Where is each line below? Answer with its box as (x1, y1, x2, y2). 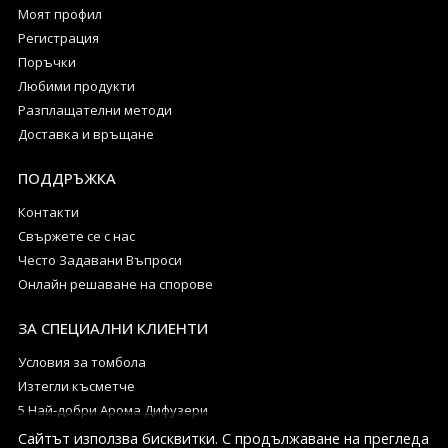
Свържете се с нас (18, 227, 135, 246)
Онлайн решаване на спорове (18, 275, 213, 294)
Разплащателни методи (18, 101, 172, 120)
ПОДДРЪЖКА (18, 168, 116, 189)
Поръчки (18, 53, 76, 72)
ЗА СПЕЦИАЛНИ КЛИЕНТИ (18, 318, 208, 339)
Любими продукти (18, 77, 135, 96)
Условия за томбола (18, 353, 146, 372)
